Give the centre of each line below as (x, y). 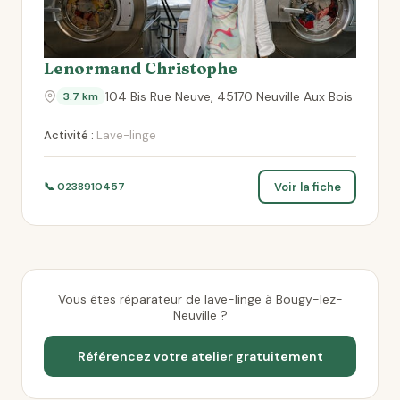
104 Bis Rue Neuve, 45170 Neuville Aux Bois (229, 96)
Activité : (69, 135)
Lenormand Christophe (141, 68)
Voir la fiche (307, 187)
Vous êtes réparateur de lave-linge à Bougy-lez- (200, 299)
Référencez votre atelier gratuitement (200, 356)
